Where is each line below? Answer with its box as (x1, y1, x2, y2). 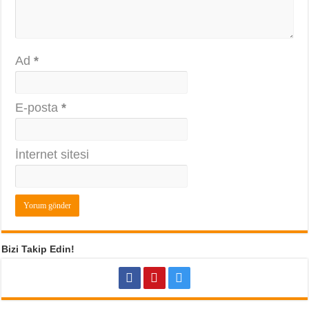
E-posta (15, 101, 62, 115)
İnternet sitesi (15, 148, 90, 162)
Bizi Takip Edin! (1, 243, 75, 255)
